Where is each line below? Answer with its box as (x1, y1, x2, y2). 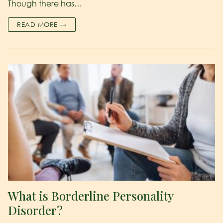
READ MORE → (17, 20, 67, 28)
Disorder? (8, 202, 63, 218)
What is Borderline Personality (8, 187, 173, 204)
